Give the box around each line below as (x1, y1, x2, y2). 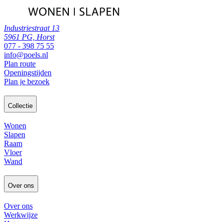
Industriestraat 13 (4, 23, 59, 32)
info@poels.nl (4, 50, 48, 59)
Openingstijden (4, 68, 52, 77)
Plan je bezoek (4, 77, 50, 86)
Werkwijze (4, 210, 38, 219)
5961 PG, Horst (4, 32, 55, 41)
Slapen (4, 130, 25, 139)
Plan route (4, 59, 36, 68)
